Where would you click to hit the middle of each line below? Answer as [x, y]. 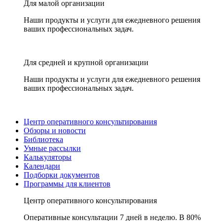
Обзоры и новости [55, 130]
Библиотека [43, 139]
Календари [42, 166]
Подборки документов [62, 175]
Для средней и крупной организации [86, 62]
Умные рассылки [52, 148]
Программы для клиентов [67, 184]
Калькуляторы [48, 157]
